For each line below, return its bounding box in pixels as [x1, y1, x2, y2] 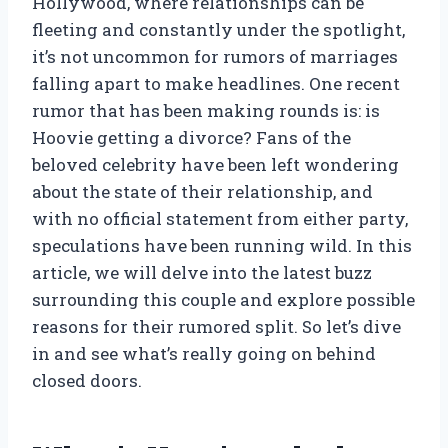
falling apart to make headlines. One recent [32, 72, 400, 96]
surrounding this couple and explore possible [32, 288, 415, 312]
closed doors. [32, 369, 142, 393]
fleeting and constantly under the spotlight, [32, 18, 405, 42]
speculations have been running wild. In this [32, 234, 412, 258]
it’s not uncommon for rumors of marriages [32, 45, 398, 69]
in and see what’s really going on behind [32, 342, 376, 366]
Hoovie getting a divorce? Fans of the [32, 126, 351, 150]
